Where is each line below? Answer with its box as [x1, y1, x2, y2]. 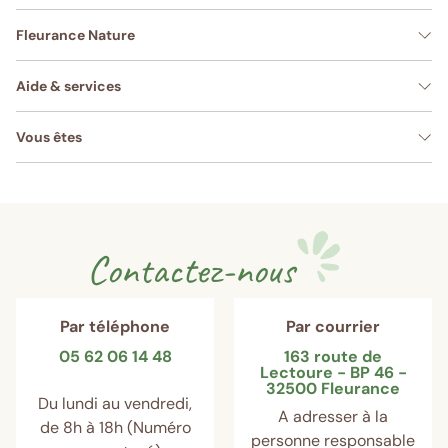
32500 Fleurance [266, 378, 400, 400]
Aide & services [16, 77, 121, 96]
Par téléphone [60, 316, 170, 338]
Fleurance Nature [16, 26, 135, 45]
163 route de [284, 346, 382, 368]
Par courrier [286, 316, 380, 338]
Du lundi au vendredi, [38, 393, 192, 415]
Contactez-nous [86, 245, 295, 296]
